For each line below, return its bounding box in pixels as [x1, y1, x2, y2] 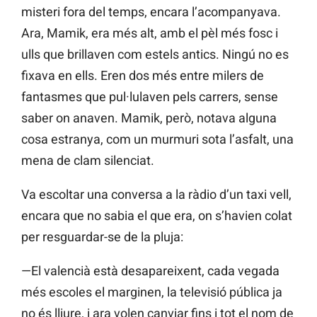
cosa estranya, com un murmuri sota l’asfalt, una [21, 132, 294, 147]
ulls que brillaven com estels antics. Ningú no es [21, 47, 289, 62]
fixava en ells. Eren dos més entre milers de [21, 68, 264, 83]
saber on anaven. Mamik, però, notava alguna [21, 110, 277, 126]
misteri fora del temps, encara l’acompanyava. [21, 4, 281, 20]
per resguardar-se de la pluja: [21, 229, 183, 245]
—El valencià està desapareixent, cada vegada [21, 263, 279, 279]
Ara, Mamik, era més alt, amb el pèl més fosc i [21, 25, 278, 41]
